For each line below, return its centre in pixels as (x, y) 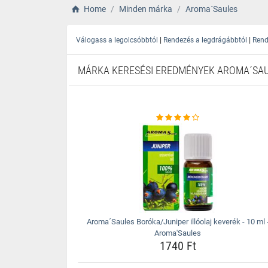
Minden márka (145, 9)
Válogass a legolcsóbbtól (117, 40)
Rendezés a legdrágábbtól (205, 40)
